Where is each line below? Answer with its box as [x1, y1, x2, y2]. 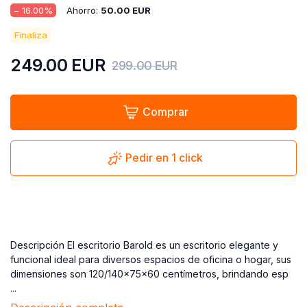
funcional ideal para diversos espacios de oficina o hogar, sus [10, 253, 291, 265]
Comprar [142, 105, 188, 119]
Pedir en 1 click [125, 151, 203, 165]
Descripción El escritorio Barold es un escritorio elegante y [10, 238, 278, 251]
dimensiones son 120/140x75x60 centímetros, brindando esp [10, 267, 288, 280]
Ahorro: [66, 4, 101, 16]
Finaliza [14, 29, 47, 40]
